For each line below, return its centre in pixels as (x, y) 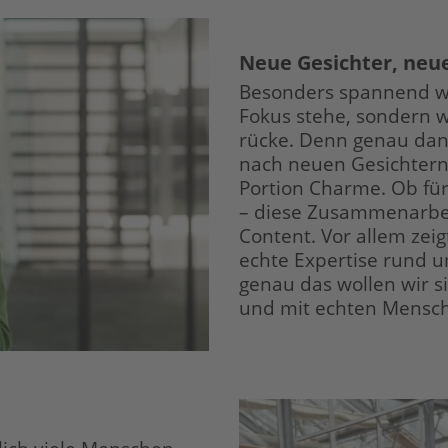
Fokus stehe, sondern (335, 115)
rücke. (266, 139)
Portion (271, 187)
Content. (277, 235)
